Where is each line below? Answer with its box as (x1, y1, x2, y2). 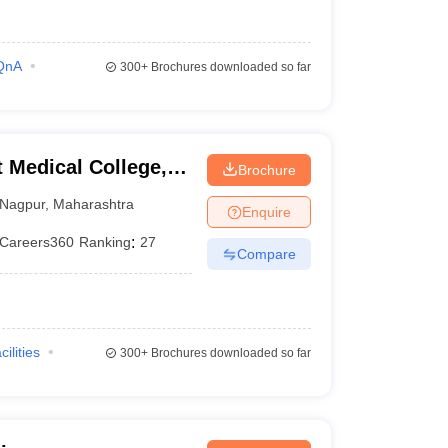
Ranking (79, 234, 132, 250)
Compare (236, 245, 296, 262)
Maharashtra (53, 195, 135, 212)
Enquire (241, 203, 291, 220)
